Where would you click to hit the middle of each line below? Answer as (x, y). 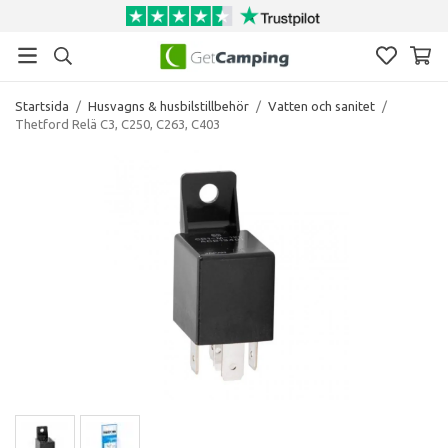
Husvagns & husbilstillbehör (168, 105)
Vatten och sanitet (321, 105)
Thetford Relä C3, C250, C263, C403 (117, 123)
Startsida (42, 105)
